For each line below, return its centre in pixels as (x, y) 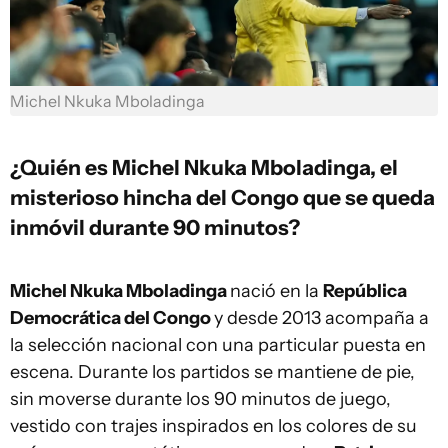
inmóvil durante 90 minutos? (155, 226)
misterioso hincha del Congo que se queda (222, 196)
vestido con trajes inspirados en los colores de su (213, 425)
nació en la (276, 290)
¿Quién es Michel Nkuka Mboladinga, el (204, 166)
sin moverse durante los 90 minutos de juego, (200, 398)
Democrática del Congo (112, 317)
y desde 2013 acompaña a (321, 317)
